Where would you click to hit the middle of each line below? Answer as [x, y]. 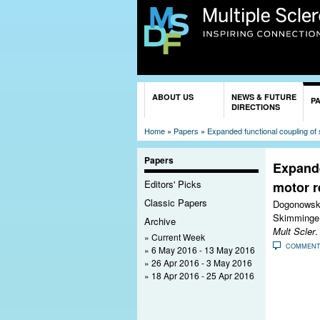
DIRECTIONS [256, 106]
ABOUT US [173, 96]
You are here [175, 90]
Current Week [178, 236]
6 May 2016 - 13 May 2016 [203, 249]
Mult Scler [294, 231]
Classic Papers [176, 202]
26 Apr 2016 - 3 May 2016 [202, 262]
